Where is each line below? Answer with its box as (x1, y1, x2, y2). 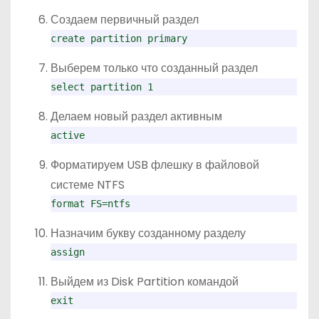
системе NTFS (51, 176, 125, 193)
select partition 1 (51, 80, 153, 93)
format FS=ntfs (51, 197, 130, 209)
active (51, 129, 85, 141)
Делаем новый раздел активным (51, 108, 222, 125)
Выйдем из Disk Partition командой (51, 273, 239, 290)
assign (51, 246, 85, 258)
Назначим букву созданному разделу (51, 224, 246, 241)
